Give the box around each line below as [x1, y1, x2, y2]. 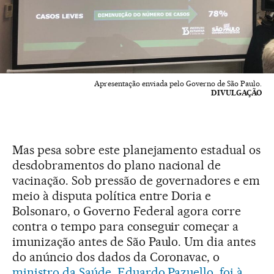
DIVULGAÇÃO [211, 87, 262, 97]
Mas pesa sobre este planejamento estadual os [12, 142, 261, 157]
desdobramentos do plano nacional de [12, 157, 221, 172]
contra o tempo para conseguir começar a [12, 218, 239, 234]
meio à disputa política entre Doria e [12, 188, 212, 203]
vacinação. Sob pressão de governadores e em [12, 172, 261, 188]
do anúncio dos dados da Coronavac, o [12, 249, 220, 264]
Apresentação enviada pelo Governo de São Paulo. [94, 78, 262, 88]
